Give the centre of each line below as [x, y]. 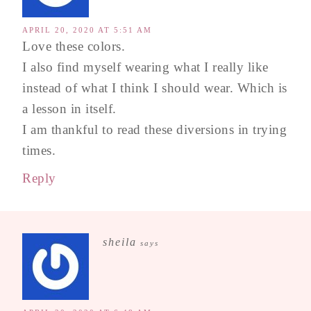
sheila [120, 242]
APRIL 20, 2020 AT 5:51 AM [87, 30]
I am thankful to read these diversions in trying [154, 129]
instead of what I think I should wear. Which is [155, 87]
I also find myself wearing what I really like [145, 67]
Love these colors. [74, 46]
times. [39, 150]
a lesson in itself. [69, 108]
